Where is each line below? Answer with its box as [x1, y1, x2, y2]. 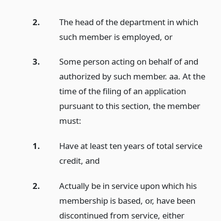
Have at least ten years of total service [59, 140, 202, 152]
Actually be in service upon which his [59, 180, 197, 191]
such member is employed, [59, 31, 164, 42]
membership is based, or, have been [59, 194, 195, 206]
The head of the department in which [59, 16, 198, 28]
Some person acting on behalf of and [59, 56, 198, 68]
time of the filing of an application [59, 85, 186, 97]
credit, [59, 155, 85, 167]
